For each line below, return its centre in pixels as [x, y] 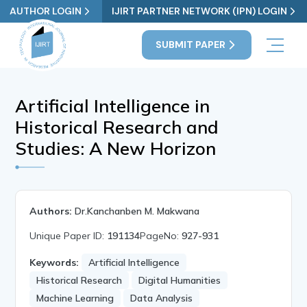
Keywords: [54, 262]
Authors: [51, 211]
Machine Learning [75, 298]
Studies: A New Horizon [116, 148]
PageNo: [161, 235]
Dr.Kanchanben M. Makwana [137, 211]
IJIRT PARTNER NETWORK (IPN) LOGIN [199, 11]
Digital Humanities [180, 280]
